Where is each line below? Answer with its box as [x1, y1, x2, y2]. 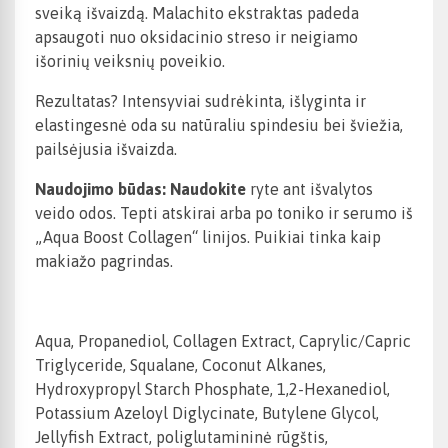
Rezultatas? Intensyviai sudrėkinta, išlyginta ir [35, 92, 366, 111]
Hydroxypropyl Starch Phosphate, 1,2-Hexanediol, [35, 380, 390, 399]
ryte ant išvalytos [250, 180, 373, 199]
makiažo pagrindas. [35, 252, 173, 271]
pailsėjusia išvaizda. [35, 140, 177, 159]
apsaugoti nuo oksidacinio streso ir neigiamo [35, 28, 358, 47]
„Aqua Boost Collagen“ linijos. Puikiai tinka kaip [35, 228, 381, 247]
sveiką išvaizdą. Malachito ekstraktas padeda [35, 4, 359, 23]
